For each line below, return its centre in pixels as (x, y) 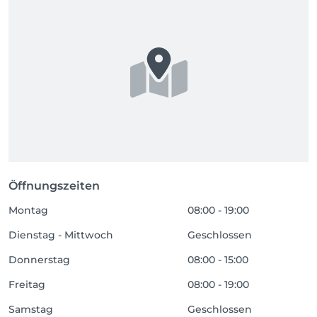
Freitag (27, 284)
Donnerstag (39, 260)
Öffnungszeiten (54, 186)
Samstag (31, 309)
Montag (28, 210)
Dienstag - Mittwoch (61, 235)
